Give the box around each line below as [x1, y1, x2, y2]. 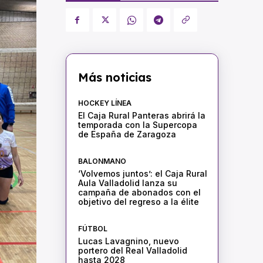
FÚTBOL [77, 224, 107, 234]
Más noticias [77, 70, 151, 85]
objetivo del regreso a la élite [77, 197, 199, 207]
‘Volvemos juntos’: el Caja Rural [77, 168, 207, 179]
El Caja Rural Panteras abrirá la [77, 110, 205, 121]
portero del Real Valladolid [77, 245, 187, 256]
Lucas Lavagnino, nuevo [77, 236, 179, 247]
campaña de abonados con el [77, 187, 201, 198]
